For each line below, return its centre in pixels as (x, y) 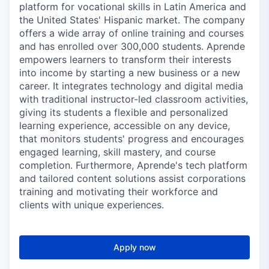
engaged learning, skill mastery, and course (117, 152)
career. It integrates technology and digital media (131, 86)
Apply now (134, 247)
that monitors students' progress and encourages (131, 139)
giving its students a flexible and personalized (124, 112)
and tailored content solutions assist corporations (132, 178)
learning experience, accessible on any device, (125, 125)
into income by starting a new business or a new (130, 73)
